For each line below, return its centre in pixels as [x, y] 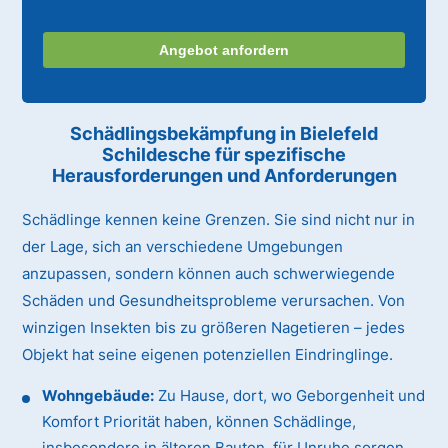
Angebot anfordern [223, 50]
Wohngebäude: [98, 396]
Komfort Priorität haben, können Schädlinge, [199, 422]
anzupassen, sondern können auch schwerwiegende [209, 274]
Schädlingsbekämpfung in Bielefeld [224, 134]
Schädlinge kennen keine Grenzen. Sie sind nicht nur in [219, 220]
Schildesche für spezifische [224, 155]
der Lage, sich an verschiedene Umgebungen [183, 247]
